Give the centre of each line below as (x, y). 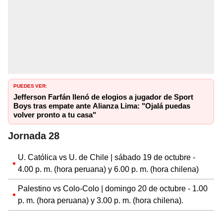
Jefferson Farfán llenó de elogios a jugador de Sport (103, 97)
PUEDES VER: (30, 85)
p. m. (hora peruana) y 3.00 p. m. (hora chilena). (101, 200)
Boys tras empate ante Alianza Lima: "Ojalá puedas (102, 106)
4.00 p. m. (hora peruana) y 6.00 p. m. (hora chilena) (108, 169)
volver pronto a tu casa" (55, 115)
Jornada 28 (34, 136)
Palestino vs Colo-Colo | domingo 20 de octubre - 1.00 (113, 188)
